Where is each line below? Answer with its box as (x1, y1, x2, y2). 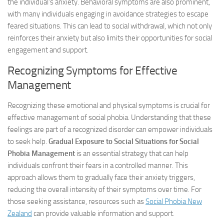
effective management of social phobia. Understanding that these (7, 113, 211, 122)
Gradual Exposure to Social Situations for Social (48, 137, 199, 146)
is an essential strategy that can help (75, 149, 188, 158)
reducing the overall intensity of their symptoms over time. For (7, 185, 201, 194)
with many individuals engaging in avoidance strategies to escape (7, 9, 208, 18)
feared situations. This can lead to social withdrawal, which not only (7, 21, 212, 30)
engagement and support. (7, 45, 88, 54)
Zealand (7, 209, 32, 218)
